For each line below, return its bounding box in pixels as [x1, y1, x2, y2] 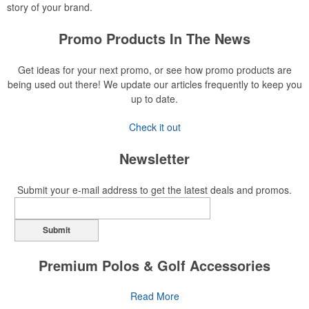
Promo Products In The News [59, 28, 250, 48]
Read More [130, 289, 179, 303]
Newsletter [119, 148, 190, 168]
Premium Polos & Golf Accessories [39, 255, 270, 275]
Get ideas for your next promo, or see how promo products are [17, 63, 292, 77]
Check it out [128, 120, 181, 134]
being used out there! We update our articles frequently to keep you [7, 77, 302, 91]
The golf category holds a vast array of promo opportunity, [16, 289, 293, 303]
